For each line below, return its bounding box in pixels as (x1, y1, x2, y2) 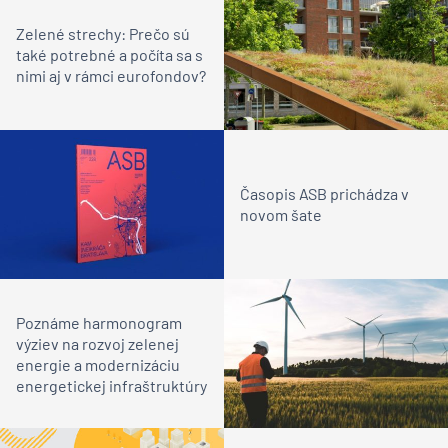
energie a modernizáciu (16, 354, 180, 374)
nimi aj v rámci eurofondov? (16, 66, 206, 86)
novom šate (240, 205, 322, 225)
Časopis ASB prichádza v (240, 184, 409, 204)
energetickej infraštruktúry (16, 375, 207, 395)
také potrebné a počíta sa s (16, 45, 203, 65)
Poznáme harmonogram (16, 312, 182, 332)
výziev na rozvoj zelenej (16, 333, 179, 353)
